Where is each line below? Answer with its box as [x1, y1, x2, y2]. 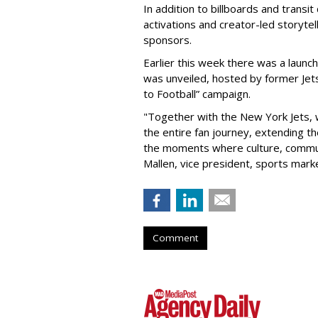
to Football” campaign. [143, 86, 256, 101]
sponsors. [143, 32, 197, 47]
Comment [153, 231, 198, 244]
